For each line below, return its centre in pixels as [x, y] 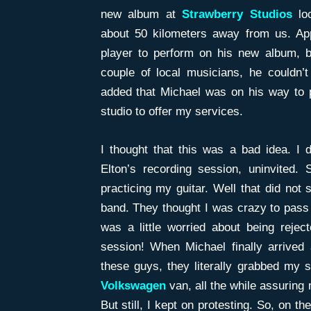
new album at [141, 15]
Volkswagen [133, 286]
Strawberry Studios [237, 15]
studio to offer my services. [171, 112]
